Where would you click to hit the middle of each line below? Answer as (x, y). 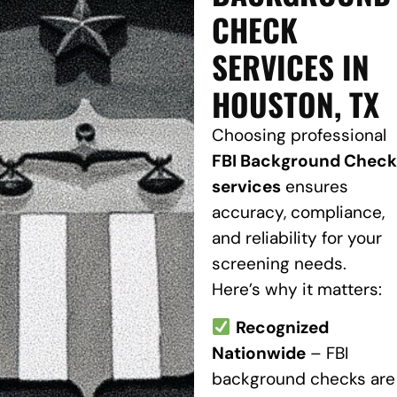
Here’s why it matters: (296, 290)
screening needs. (279, 264)
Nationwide (258, 354)
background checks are (303, 379)
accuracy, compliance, (298, 213)
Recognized (282, 328)
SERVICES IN (290, 67)
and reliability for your (296, 238)
